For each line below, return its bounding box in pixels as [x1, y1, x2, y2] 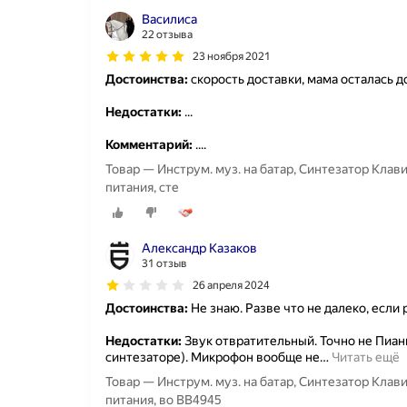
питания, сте [105, 180, 179, 194]
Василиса [142, 12, 197, 26]
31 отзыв [142, 257, 187, 271]
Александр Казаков [142, 241, 257, 256]
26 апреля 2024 [193, 279, 270, 293]
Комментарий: [105, 137, 193, 152]
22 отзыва [142, 28, 193, 41]
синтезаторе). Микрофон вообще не [105, 350, 320, 365]
